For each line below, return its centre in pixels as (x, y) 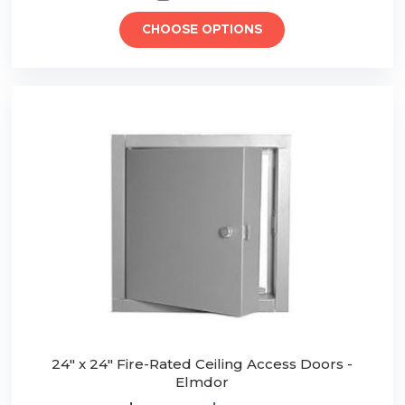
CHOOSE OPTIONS (202, 30)
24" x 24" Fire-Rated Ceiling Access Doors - (202, 364)
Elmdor (202, 382)
